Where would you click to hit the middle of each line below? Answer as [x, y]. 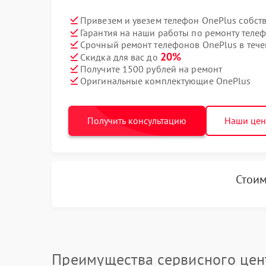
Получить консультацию [137, 121]
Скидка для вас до [120, 57]
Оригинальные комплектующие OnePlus [166, 80]
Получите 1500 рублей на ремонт [151, 69]
